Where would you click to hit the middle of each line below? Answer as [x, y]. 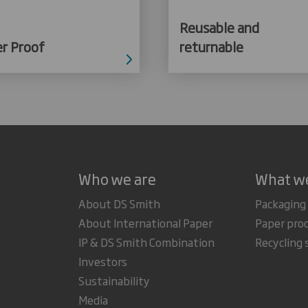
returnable [211, 46]
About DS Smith [119, 203]
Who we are [117, 178]
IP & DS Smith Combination [146, 242]
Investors [102, 261]
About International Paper [145, 222]
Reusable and [219, 27]
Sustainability [114, 280]
